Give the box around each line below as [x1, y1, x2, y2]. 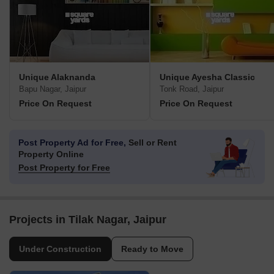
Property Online [18, 149, 84, 160]
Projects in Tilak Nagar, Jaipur [9, 213, 166, 226]
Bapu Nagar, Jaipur [19, 84, 86, 94]
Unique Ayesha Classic [160, 72, 255, 83]
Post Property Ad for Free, [18, 138, 126, 148]
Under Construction [19, 244, 102, 254]
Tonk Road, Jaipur [160, 84, 224, 94]
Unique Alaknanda [19, 72, 95, 83]
